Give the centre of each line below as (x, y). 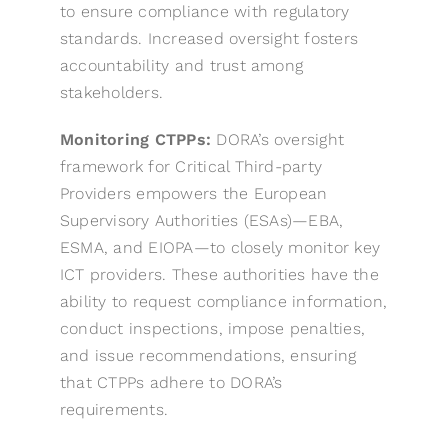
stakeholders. (111, 92)
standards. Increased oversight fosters (209, 38)
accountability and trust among (181, 65)
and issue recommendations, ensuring (208, 355)
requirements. (114, 409)
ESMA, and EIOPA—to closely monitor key (220, 247)
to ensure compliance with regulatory (204, 11)
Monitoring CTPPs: (135, 139)
